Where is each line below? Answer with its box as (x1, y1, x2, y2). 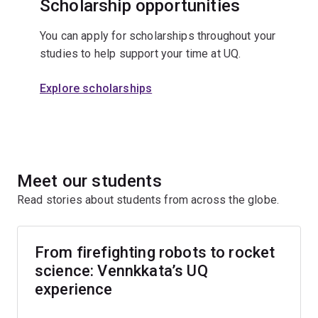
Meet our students (17, 171, 162, 192)
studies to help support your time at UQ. (40, 47, 241, 61)
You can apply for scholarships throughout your (40, 29, 276, 43)
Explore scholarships (40, 82, 153, 96)
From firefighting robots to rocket (35, 243, 275, 262)
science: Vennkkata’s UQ (35, 262, 208, 280)
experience (35, 280, 113, 299)
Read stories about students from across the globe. (17, 193, 283, 207)
